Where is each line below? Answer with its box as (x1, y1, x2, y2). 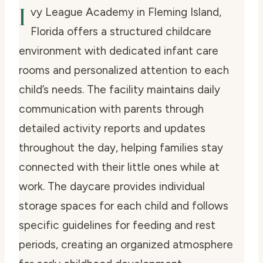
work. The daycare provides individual (19, 180, 205, 194)
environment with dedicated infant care (19, 44, 218, 58)
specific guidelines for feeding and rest (19, 218, 215, 232)
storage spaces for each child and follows (19, 199, 228, 213)
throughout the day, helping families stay (19, 141, 223, 155)
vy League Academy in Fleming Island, (31, 5, 221, 19)
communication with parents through (19, 102, 204, 116)
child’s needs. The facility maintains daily (19, 83, 220, 97)
